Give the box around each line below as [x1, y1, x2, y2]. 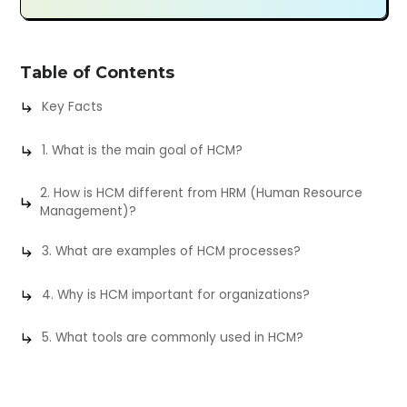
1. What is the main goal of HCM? [42, 141, 243, 159]
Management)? [39, 203, 136, 221]
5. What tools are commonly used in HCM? [42, 329, 304, 347]
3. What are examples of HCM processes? [42, 243, 302, 261]
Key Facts [42, 98, 104, 116]
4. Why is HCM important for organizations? [42, 285, 311, 303]
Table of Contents [20, 63, 175, 83]
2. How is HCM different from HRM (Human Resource [39, 184, 362, 203]
